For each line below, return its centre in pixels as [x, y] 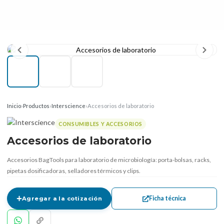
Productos [36, 106]
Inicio [14, 106]
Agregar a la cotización [62, 198]
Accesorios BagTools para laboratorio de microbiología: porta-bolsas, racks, [109, 160]
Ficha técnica [167, 198]
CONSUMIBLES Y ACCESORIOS [101, 124]
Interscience [68, 106]
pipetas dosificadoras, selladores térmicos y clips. [74, 171]
